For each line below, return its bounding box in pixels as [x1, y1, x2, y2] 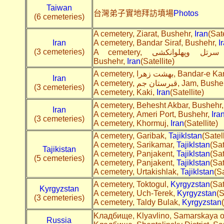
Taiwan [46, 3, 72, 12]
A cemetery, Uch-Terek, [93, 188, 177, 197]
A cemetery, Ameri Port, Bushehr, [93, 109, 211, 118]
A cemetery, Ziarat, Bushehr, [93, 29, 194, 38]
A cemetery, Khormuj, [93, 118, 170, 127]
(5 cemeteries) [33, 153, 84, 162]
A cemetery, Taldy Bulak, [93, 197, 182, 206]
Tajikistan [42, 144, 76, 153]
